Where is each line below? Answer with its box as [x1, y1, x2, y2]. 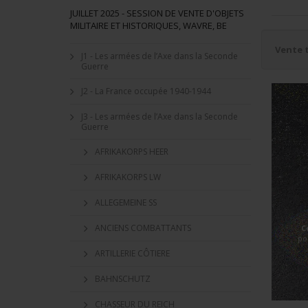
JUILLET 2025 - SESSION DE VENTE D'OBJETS [70, 7, 244, 19]
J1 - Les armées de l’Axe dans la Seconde [81, 50, 238, 62]
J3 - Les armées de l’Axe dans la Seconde [81, 111, 238, 122]
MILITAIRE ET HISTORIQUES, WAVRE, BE [70, 19, 227, 32]
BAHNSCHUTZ [95, 273, 151, 285]
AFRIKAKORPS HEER [95, 146, 168, 157]
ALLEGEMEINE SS [95, 197, 157, 208]
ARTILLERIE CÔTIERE [95, 247, 170, 259]
